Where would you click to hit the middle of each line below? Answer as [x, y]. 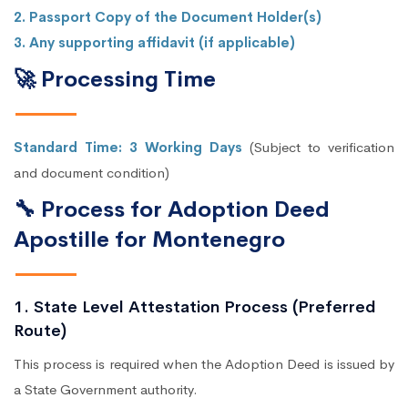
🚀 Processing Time [115, 79]
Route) [40, 330]
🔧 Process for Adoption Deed [172, 209]
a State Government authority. [106, 389]
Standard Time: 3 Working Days [128, 147]
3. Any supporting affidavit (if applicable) [154, 42]
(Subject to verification [318, 147]
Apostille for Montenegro [149, 239]
